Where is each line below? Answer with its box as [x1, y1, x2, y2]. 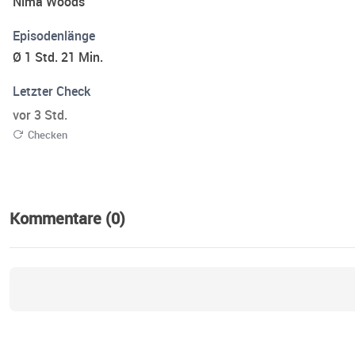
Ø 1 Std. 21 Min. [13, 48, 103, 67]
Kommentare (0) [10, 208, 125, 230]
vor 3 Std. [13, 106, 67, 124]
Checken [28, 128, 67, 143]
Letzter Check [13, 82, 90, 101]
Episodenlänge [13, 27, 95, 45]
